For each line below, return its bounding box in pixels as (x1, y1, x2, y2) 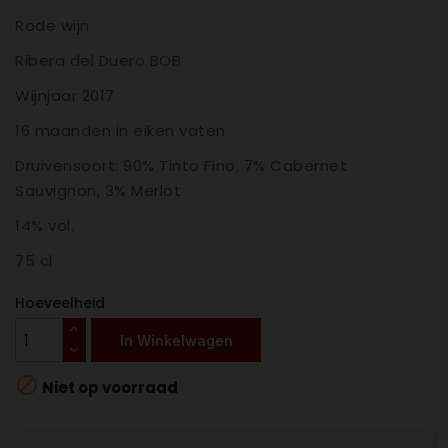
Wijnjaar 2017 (15, 85, 115, 107)
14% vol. (15, 215, 75, 237)
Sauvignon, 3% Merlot (15, 180, 182, 202)
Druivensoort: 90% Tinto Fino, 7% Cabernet (15, 155, 348, 177)
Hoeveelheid (15, 293, 105, 314)
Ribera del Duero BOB (15, 50, 182, 72)
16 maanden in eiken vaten (15, 120, 226, 142)
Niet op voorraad (39, 377, 178, 399)
